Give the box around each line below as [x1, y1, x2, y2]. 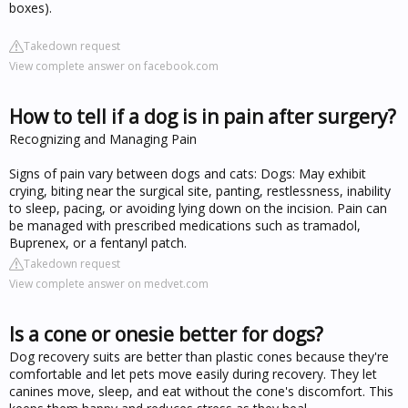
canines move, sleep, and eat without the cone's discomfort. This [9, 382, 393, 400]
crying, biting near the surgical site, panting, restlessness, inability [9, 181, 391, 199]
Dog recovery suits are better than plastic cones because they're [9, 347, 389, 365]
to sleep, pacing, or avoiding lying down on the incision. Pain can [9, 199, 387, 217]
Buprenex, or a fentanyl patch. [9, 233, 187, 251]
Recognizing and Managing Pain [9, 129, 197, 148]
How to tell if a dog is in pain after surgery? [9, 103, 396, 129]
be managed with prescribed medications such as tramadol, [9, 216, 361, 234]
